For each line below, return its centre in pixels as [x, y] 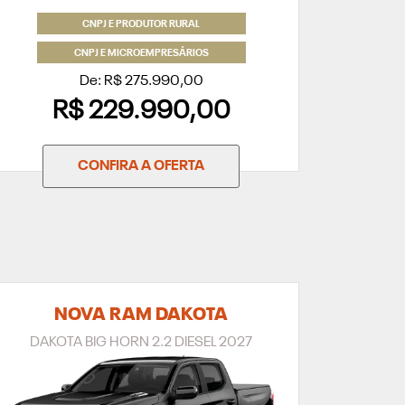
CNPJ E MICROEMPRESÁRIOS [141, 54]
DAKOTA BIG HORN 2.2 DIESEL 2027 [141, 343]
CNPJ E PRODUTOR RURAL [141, 25]
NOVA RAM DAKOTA [141, 316]
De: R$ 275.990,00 [141, 82]
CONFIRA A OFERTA [141, 167]
